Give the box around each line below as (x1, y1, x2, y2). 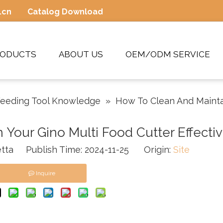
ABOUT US (59, 49, 103, 59)
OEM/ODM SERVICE (125, 49, 210, 59)
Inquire (36, 170, 55, 177)
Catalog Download (27, 7, 103, 16)
